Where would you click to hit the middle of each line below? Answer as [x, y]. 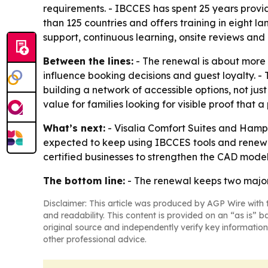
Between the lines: [88, 61]
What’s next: [74, 128]
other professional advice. [95, 240]
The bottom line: [84, 181]
